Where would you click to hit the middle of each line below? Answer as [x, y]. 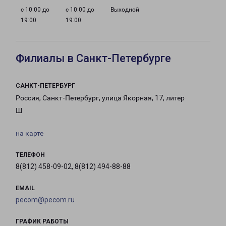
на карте [30, 133]
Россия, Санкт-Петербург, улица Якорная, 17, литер [100, 98]
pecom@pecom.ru [45, 200]
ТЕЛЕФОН [30, 155]
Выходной [125, 10]
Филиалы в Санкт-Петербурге [93, 59]
